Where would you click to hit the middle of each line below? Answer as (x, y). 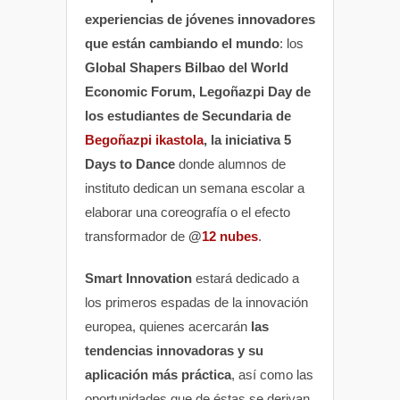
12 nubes (230, 236)
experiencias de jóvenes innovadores (200, 19)
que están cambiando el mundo (182, 43)
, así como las (272, 374)
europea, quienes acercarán (166, 326)
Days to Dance (130, 163)
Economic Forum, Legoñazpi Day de (198, 91)
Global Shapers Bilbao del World (187, 67)
